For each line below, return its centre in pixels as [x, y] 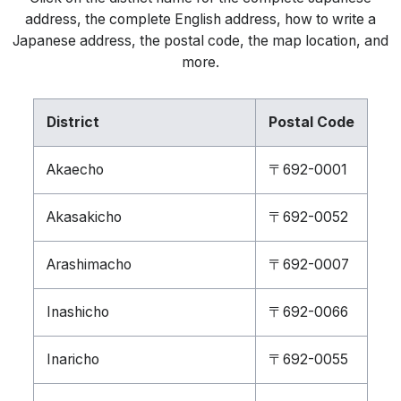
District [73, 122]
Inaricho [73, 359]
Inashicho [78, 312]
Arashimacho [89, 264]
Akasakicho [84, 217]
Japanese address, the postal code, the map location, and [200, 41]
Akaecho [75, 170]
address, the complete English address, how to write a [200, 19]
